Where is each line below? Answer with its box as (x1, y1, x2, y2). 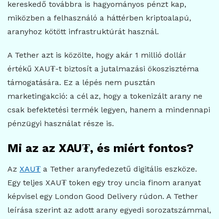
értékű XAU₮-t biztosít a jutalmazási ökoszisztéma (7, 64, 199, 73)
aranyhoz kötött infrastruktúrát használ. (7, 27, 159, 36)
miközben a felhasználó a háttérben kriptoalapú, (7, 13, 191, 22)
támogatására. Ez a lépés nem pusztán (7, 78, 155, 87)
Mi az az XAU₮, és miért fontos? (7, 141, 194, 155)
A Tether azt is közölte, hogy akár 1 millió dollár (7, 50, 186, 60)
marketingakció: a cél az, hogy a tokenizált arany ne (7, 91, 202, 101)
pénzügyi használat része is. (7, 119, 114, 128)
